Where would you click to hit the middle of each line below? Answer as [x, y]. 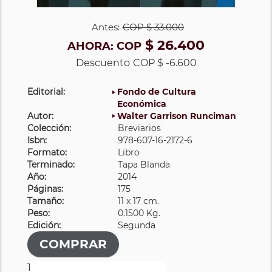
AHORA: [92, 46]
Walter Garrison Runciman [177, 116]
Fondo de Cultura [157, 91]
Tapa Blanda [144, 164]
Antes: [105, 27]
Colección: [49, 128]
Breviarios [140, 128]
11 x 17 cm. [139, 201]
